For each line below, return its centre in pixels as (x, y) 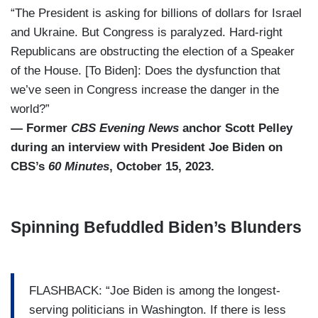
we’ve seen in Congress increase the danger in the (145, 90)
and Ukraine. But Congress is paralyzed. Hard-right (147, 33)
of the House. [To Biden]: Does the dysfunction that (146, 71)
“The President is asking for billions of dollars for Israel (156, 13)
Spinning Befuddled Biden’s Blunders (156, 227)
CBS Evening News (125, 128)
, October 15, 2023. (162, 167)
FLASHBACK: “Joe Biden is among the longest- (155, 290)
